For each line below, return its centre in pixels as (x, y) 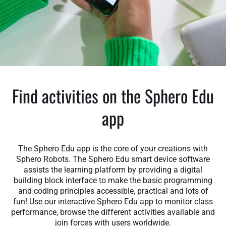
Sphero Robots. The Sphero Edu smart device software (113, 159)
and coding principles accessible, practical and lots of (113, 191)
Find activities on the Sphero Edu (113, 95)
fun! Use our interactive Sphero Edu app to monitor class (113, 201)
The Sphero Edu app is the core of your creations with (113, 148)
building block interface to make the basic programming (113, 180)
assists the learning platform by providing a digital (113, 169)
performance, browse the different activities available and (113, 212)
